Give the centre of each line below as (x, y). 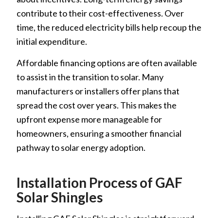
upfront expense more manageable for (89, 119)
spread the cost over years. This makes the (96, 105)
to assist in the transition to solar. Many (90, 77)
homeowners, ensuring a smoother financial (99, 134)
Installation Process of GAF (99, 183)
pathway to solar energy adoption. (81, 148)
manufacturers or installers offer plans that (98, 91)
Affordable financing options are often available (107, 63)
